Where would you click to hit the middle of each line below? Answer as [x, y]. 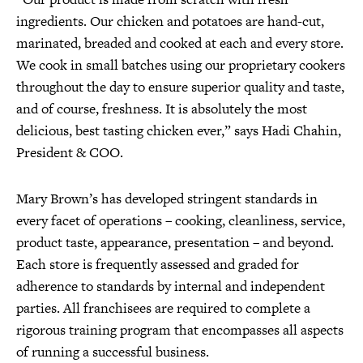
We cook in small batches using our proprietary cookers [181, 65]
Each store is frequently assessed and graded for [158, 264]
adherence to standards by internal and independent [171, 286]
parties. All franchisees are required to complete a [163, 308]
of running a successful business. [113, 352]
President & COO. [70, 152]
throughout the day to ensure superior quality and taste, [180, 87]
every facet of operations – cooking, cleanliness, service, [181, 220]
